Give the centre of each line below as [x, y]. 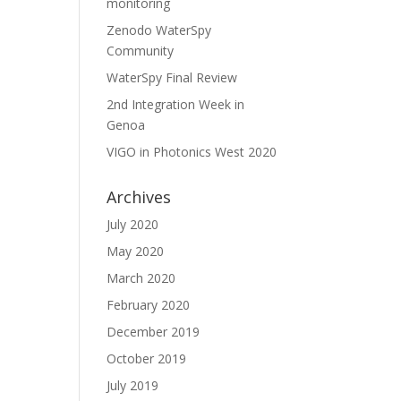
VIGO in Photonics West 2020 [192, 152]
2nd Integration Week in [176, 104]
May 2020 [136, 251]
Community [141, 51]
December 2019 [154, 332]
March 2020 [141, 278]
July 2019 [133, 385]
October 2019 [147, 358]
